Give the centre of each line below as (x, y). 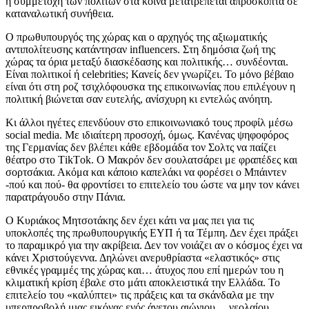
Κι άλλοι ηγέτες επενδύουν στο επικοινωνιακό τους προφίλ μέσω (149, 122)
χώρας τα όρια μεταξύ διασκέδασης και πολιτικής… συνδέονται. (147, 61)
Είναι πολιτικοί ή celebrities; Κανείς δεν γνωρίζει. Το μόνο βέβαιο (150, 74)
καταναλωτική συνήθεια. (60, 13)
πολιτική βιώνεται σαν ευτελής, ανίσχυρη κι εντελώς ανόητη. (139, 99)
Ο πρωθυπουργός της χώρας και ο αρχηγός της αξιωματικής (136, 37)
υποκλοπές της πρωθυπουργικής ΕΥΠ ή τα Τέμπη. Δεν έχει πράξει (152, 232)
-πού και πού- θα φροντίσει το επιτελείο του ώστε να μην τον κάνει (152, 184)
